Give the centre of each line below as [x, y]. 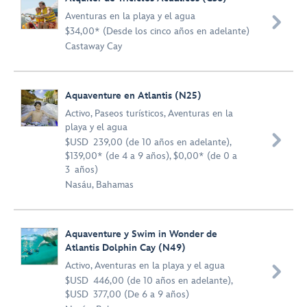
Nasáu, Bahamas [99, 185]
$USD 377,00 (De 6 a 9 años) [127, 294]
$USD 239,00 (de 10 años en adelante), [148, 142]
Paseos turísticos [129, 113]
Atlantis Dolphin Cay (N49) [125, 248]
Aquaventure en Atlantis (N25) [133, 96]
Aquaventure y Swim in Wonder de [141, 234]
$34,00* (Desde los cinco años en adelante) [157, 31]
